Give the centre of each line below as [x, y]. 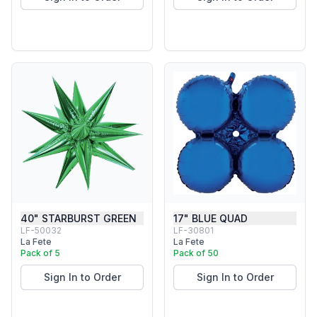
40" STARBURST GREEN [79, 218]
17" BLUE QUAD [211, 218]
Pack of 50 [196, 253]
